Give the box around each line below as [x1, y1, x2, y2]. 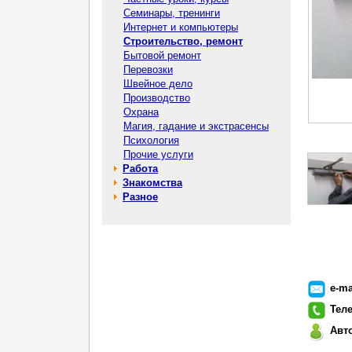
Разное [123, 191, 158, 203]
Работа [123, 163, 158, 174]
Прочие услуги [123, 148, 193, 160]
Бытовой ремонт [123, 49, 201, 61]
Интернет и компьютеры [123, 21, 238, 33]
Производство [123, 92, 190, 104]
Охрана [123, 106, 159, 118]
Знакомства [123, 177, 182, 189]
